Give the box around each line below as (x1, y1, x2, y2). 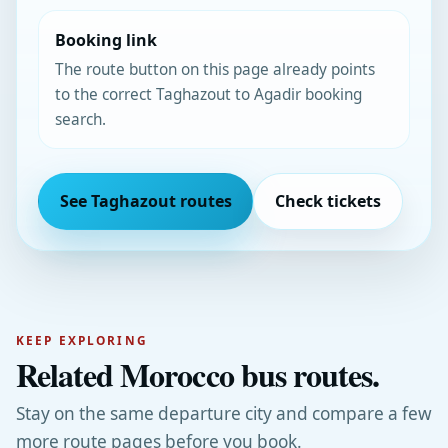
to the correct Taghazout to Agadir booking (54, 83, 362, 105)
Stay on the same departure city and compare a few (16, 402, 432, 426)
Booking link (54, 28, 157, 51)
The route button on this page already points (54, 58, 375, 80)
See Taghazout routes (59, 190, 232, 213)
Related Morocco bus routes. (16, 351, 380, 399)
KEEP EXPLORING (16, 332, 148, 349)
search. (54, 108, 106, 130)
